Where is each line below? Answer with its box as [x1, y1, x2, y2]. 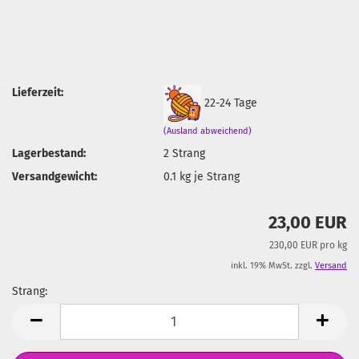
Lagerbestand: [12, 146, 86, 160]
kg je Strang [176, 169, 240, 184]
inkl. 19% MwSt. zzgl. [231, 260, 315, 271]
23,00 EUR [268, 212, 347, 233]
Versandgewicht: [12, 169, 97, 184]
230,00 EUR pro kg [269, 240, 347, 251]
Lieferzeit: [12, 85, 63, 99]
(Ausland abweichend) [163, 125, 252, 136]
